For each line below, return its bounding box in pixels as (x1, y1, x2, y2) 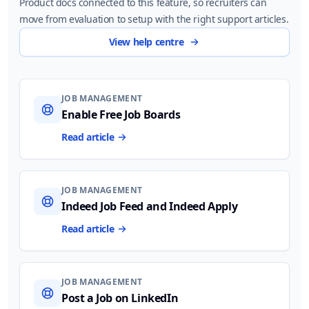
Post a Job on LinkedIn (61, 290, 179, 306)
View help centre (108, 35, 184, 49)
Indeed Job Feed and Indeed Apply (61, 199, 238, 215)
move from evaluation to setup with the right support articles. (19, 12, 289, 26)
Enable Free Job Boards (61, 107, 181, 123)
